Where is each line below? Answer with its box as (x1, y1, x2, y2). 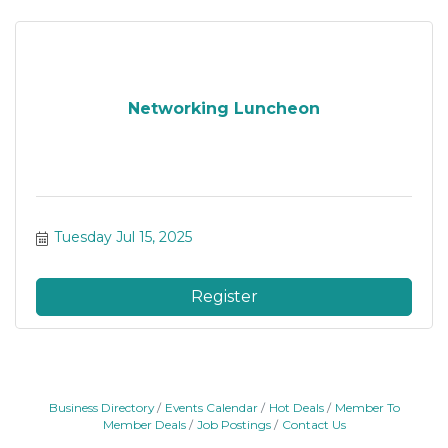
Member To (334, 400, 400, 415)
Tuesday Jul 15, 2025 (53, 228, 192, 246)
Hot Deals (268, 400, 324, 415)
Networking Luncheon (128, 99, 320, 118)
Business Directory (48, 400, 154, 415)
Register (190, 287, 258, 306)
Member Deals (102, 417, 186, 432)
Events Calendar (164, 400, 258, 415)
